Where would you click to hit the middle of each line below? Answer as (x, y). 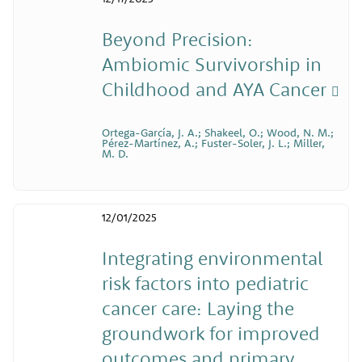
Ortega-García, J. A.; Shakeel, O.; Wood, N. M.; (217, 133)
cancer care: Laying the (198, 308)
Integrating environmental (212, 258)
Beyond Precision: (177, 39)
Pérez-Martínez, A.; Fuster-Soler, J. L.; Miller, (213, 143)
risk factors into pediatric (205, 283)
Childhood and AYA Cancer (216, 89)
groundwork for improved (210, 333)
